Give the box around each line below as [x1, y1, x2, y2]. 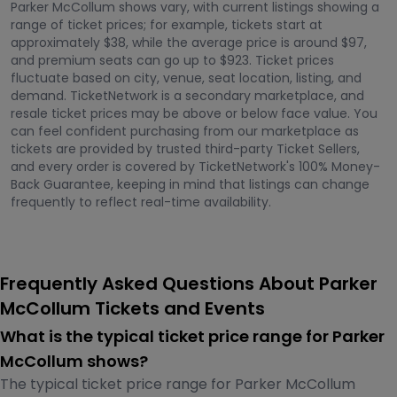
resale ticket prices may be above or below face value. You [11, 105, 378, 122]
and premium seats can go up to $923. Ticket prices [11, 51, 334, 69]
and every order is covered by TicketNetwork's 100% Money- [11, 158, 380, 175]
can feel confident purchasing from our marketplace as [11, 122, 359, 140]
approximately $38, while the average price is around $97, [11, 34, 367, 51]
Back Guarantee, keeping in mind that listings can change [11, 175, 370, 193]
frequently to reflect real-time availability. [11, 193, 271, 211]
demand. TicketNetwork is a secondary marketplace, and [11, 87, 364, 105]
